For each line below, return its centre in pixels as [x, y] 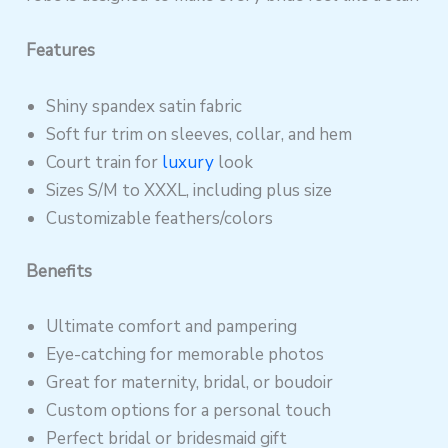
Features [61, 51]
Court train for [104, 162]
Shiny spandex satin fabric [144, 106]
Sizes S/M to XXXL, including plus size [189, 190]
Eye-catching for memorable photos [185, 355]
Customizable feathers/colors [160, 218]
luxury [188, 162]
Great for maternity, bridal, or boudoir [190, 383]
